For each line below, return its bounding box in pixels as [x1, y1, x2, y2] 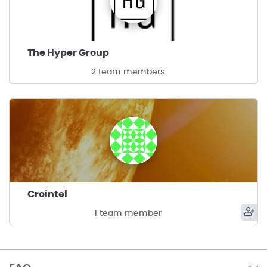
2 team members [91, 68, 164, 76]
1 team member [94, 209, 162, 218]
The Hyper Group [27, 48, 109, 58]
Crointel [27, 190, 67, 199]
